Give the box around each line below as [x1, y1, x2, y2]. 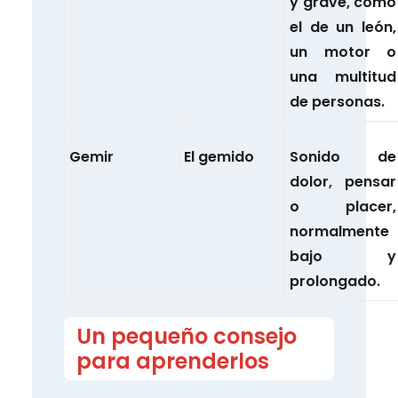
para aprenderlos [76, 346, 270, 376]
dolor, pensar [290, 171, 396, 193]
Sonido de [290, 147, 396, 168]
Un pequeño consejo [76, 321, 298, 351]
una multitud [290, 67, 396, 88]
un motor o [290, 42, 396, 63]
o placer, [290, 196, 396, 218]
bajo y [290, 246, 396, 267]
